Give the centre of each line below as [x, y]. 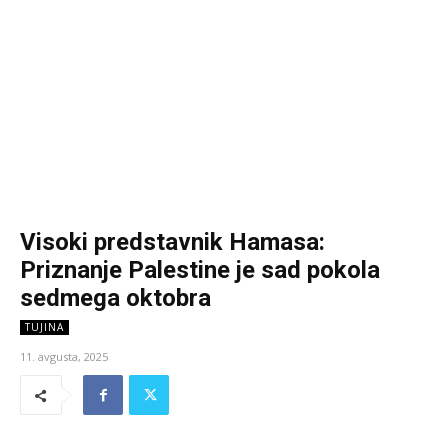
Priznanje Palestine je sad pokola [200, 270]
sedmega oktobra [115, 298]
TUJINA [44, 327]
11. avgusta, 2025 [64, 357]
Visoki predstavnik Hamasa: [172, 242]
